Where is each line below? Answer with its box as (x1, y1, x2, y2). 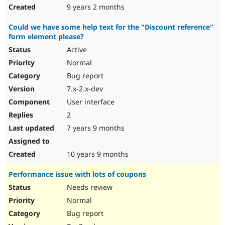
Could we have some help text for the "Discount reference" (9, 22, 213, 32)
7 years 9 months (65, 123, 125, 133)
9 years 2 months (65, 2, 125, 12)
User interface (65, 97, 115, 107)
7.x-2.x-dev (65, 84, 103, 94)
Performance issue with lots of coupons (9, 169, 146, 179)
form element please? (9, 32, 84, 42)
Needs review (65, 182, 113, 192)
